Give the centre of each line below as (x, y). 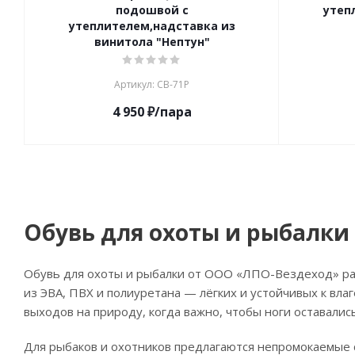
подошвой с (152, 10)
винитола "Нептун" (152, 42)
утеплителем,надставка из (152, 26)
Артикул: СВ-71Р (152, 84)
